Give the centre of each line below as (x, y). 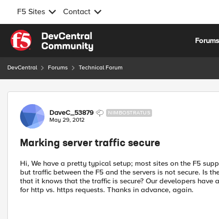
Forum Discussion (59, 97)
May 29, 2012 (67, 120)
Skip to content (42, 35)
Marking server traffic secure (90, 144)
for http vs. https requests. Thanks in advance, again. (107, 190)
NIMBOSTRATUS (129, 113)
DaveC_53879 (71, 113)
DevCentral (22, 68)
